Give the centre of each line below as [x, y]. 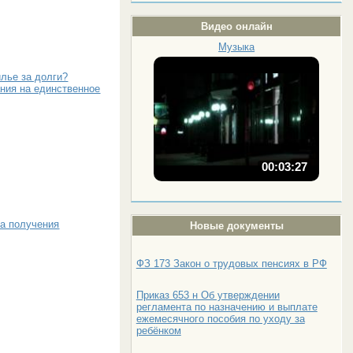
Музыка [237, 47]
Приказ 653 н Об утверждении [208, 295]
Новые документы [236, 225]
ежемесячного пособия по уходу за [220, 318]
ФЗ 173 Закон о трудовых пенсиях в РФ [231, 263]
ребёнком [158, 330]
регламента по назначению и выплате [227, 307]
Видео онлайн [236, 26]
